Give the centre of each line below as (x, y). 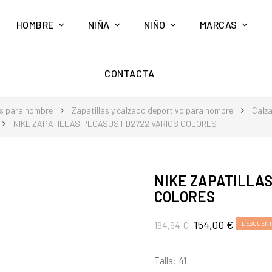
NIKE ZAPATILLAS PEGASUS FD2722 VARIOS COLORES (115, 124)
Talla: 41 (170, 260)
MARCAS (218, 25)
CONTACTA (130, 73)
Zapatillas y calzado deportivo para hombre (152, 110)
